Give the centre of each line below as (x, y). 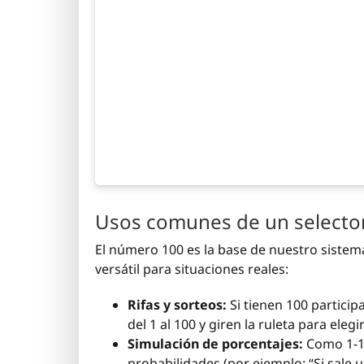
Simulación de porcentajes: (215, 344)
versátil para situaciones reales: (192, 269)
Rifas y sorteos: (177, 305)
